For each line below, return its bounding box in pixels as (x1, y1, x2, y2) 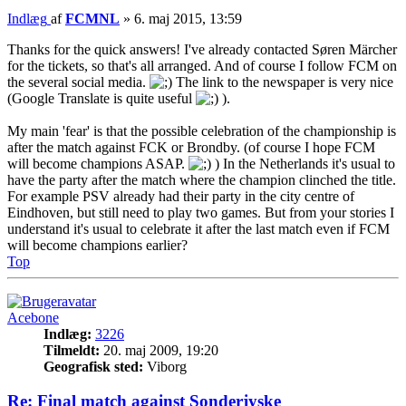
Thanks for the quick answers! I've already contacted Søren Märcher (7, 41, 397, 57)
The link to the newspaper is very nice (172, 73, 393, 90)
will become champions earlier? (7, 237, 188, 253)
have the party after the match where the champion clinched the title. (7, 171, 396, 188)
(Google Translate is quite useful (7, 90, 196, 106)
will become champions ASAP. (7, 155, 188, 171)
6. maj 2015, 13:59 (134, 10, 242, 26)
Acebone (7, 309, 59, 325)
